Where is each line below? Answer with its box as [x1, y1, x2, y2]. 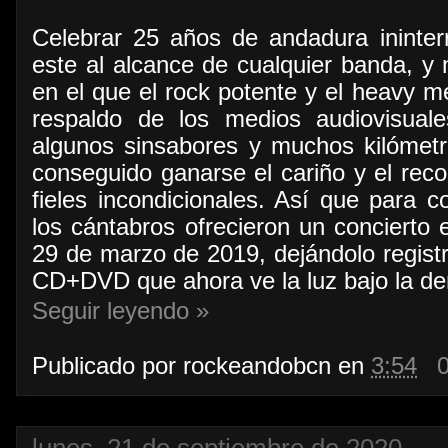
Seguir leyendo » [32, 298, 209, 325]
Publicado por [32, 352, 183, 379]
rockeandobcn [183, 352, 331, 379]
